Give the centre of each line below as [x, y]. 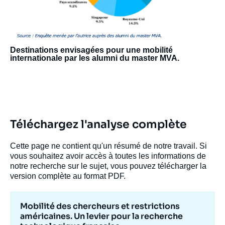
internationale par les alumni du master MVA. [95, 58]
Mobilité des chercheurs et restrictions [100, 206]
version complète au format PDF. [68, 176]
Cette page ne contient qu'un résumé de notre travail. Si [108, 146]
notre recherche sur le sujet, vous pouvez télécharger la [108, 166]
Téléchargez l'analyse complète [98, 124]
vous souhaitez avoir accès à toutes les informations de [108, 156]
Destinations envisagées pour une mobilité [91, 50]
